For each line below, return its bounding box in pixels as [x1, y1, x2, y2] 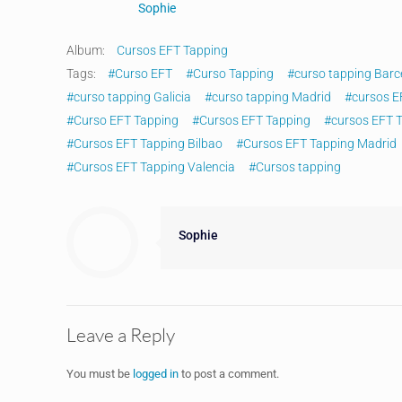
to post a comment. [179, 367, 279, 381]
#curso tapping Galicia [66, 90, 192, 105]
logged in [133, 367, 179, 381]
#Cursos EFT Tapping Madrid [236, 136, 398, 152]
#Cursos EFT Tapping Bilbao [66, 136, 223, 152]
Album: [66, 43, 106, 58]
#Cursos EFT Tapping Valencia [66, 160, 236, 175]
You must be [66, 367, 133, 381]
